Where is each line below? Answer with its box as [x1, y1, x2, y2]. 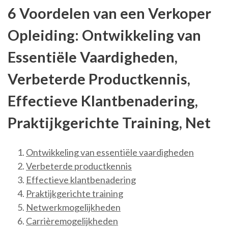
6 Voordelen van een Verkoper [8, 4, 211, 22]
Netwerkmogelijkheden [26, 202, 121, 213]
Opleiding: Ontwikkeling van [8, 26, 201, 44]
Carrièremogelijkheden [26, 215, 118, 227]
